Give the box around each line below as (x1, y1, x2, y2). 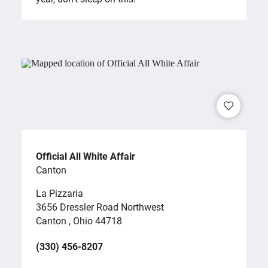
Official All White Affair (36, 149, 138, 162)
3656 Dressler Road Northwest (36, 200, 164, 213)
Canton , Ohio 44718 (36, 214, 122, 227)
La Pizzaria (36, 186, 83, 199)
